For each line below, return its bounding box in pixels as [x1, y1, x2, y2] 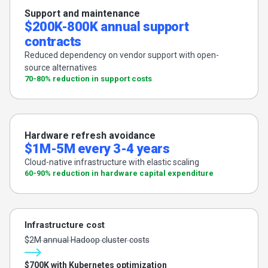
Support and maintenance [25, 7, 140, 19]
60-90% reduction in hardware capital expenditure [25, 168, 214, 178]
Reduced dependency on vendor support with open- [25, 50, 219, 60]
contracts [25, 33, 82, 49]
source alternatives [25, 62, 97, 72]
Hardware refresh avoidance [25, 129, 156, 141]
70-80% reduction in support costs [25, 74, 152, 83]
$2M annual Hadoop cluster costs [25, 234, 150, 245]
